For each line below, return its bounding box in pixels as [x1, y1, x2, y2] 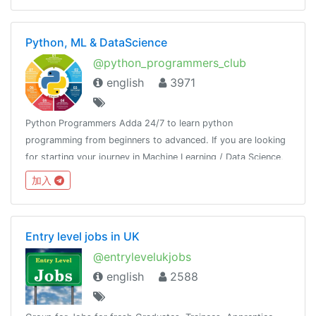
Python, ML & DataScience [25, 35, 167, 49]
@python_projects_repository [25, 185, 154, 196]
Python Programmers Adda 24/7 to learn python [25, 117, 233, 128]
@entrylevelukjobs [93, 250, 191, 265]
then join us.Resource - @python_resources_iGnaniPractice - [25, 168, 285, 179]
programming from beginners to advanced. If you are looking [25, 134, 286, 145]
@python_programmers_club [93, 55, 246, 70]
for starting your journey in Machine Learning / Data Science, [25, 151, 284, 162]
